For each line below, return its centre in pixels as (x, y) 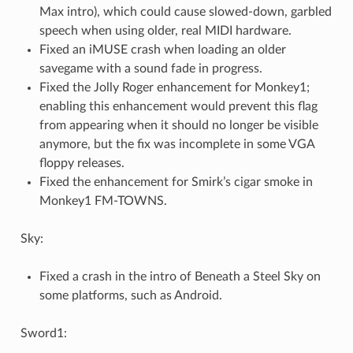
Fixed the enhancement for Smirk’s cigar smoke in (176, 182)
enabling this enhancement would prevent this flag (178, 107)
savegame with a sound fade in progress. (150, 69)
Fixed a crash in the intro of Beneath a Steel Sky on (180, 277)
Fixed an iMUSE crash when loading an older (162, 50)
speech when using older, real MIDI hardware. (165, 31)
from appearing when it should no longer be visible (178, 126)
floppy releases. (82, 163)
